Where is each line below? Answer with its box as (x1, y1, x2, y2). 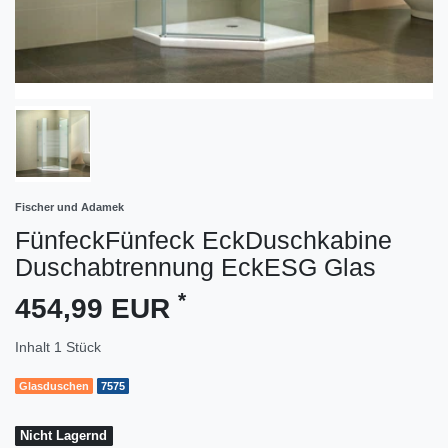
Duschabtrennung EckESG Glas (15, 252, 376, 281)
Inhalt (15, 338, 54, 355)
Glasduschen (19, 380, 90, 393)
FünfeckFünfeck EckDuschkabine (15, 225, 392, 254)
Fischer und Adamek (15, 200, 124, 213)
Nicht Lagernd (20, 428, 108, 444)
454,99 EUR (15, 292, 178, 324)
